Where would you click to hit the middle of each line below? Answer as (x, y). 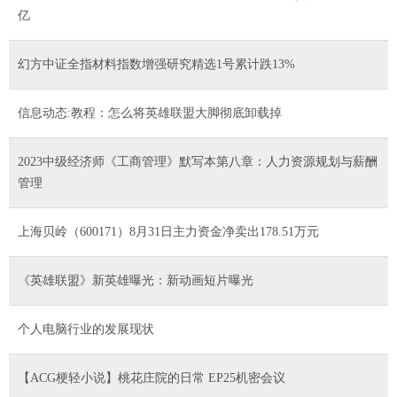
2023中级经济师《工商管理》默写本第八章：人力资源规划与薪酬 (198, 161)
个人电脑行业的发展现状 (86, 329)
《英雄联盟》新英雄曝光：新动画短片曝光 (136, 280)
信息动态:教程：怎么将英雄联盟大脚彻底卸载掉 (150, 113)
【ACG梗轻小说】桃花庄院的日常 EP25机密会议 (152, 378)
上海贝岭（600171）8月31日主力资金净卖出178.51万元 (168, 231)
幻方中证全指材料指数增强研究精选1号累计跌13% (156, 64)
